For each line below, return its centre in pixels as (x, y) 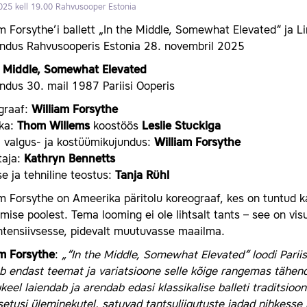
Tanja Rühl (142, 176)
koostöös (116, 127)
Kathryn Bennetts (70, 160)
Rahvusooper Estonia (96, 8)
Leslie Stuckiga (181, 127)
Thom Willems (53, 127)
